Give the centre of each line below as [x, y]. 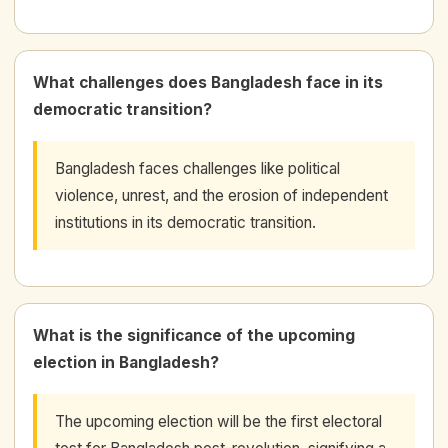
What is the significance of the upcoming [194, 335]
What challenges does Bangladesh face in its [208, 82]
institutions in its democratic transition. [185, 222]
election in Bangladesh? [126, 362]
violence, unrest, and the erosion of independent [221, 195]
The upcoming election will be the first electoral [218, 421]
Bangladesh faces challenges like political [197, 168]
